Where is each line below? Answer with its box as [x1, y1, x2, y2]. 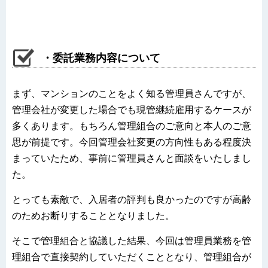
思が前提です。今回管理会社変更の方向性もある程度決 [12, 137, 251, 148]
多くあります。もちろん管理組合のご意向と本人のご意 [12, 121, 251, 132]
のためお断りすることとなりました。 [12, 211, 175, 221]
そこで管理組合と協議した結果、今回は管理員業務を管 [12, 236, 251, 246]
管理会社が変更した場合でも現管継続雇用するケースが [12, 105, 251, 115]
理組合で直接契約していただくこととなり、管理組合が [12, 252, 251, 263]
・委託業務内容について [42, 52, 160, 65]
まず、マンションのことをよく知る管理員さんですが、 [12, 89, 251, 99]
